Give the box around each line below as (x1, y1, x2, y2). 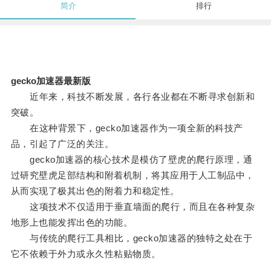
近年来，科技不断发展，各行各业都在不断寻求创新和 (10, 91, 255, 102)
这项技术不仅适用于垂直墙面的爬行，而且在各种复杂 (10, 201, 255, 212)
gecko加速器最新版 (10, 76, 91, 87)
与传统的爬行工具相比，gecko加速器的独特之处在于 (10, 233, 253, 244)
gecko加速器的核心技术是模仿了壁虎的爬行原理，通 (10, 154, 253, 165)
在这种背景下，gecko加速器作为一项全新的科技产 (10, 123, 243, 134)
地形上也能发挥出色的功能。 (10, 217, 133, 228)
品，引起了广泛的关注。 (10, 139, 114, 149)
